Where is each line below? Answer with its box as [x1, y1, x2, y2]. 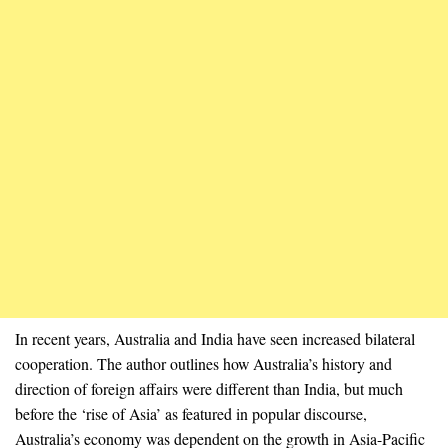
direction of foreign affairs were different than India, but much [15, 377, 403, 399]
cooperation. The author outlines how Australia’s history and [15, 352, 392, 374]
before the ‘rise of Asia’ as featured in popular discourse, [15, 402, 367, 424]
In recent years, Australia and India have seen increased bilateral [15, 327, 415, 349]
